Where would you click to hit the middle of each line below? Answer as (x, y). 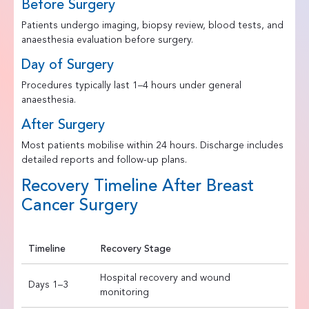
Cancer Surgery (79, 206)
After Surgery (63, 125)
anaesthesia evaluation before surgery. (107, 40)
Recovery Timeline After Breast (137, 187)
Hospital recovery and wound (165, 278)
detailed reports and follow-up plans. (104, 160)
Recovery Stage (135, 249)
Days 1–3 (48, 285)
